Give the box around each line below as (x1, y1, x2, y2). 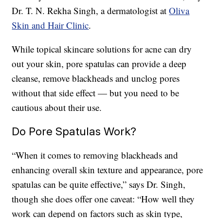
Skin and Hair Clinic (12, 19, 89, 32)
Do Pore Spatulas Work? (12, 125, 137, 138)
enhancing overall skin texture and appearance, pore (12, 163, 203, 176)
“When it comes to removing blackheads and (12, 149, 179, 162)
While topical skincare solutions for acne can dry (12, 43, 192, 55)
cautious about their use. (12, 101, 102, 114)
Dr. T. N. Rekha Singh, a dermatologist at (12, 4, 169, 17)
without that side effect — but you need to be (12, 87, 180, 99)
